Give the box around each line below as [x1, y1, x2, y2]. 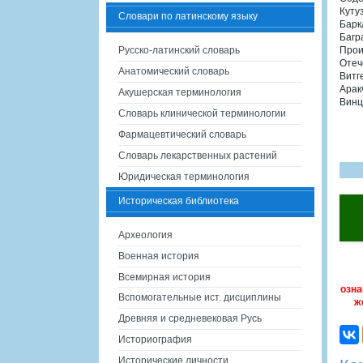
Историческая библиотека [118, 195, 239, 207]
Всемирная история [118, 271, 211, 283]
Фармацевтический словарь [118, 129, 246, 140]
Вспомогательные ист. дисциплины [118, 292, 281, 303]
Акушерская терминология [118, 87, 241, 98]
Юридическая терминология [118, 171, 250, 182]
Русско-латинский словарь [118, 45, 240, 56]
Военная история [118, 250, 199, 262]
